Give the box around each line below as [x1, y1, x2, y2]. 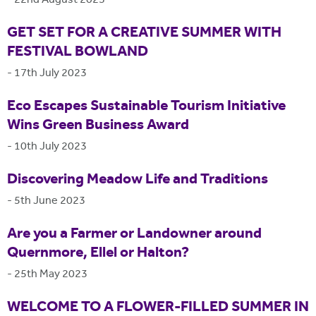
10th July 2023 [14, 139, 87, 156]
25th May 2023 [14, 267, 87, 284]
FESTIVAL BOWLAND [7, 41, 148, 64]
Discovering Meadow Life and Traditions [7, 169, 268, 192]
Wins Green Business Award [7, 114, 189, 138]
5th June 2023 [14, 193, 85, 210]
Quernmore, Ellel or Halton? [7, 242, 189, 265]
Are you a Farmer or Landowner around [7, 223, 262, 246]
